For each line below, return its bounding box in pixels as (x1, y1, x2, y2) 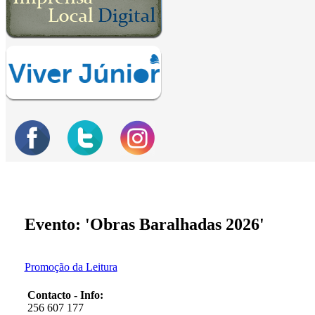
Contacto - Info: (27, 289, 103, 302)
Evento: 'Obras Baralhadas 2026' (24, 215, 264, 234)
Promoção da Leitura (24, 261, 117, 274)
